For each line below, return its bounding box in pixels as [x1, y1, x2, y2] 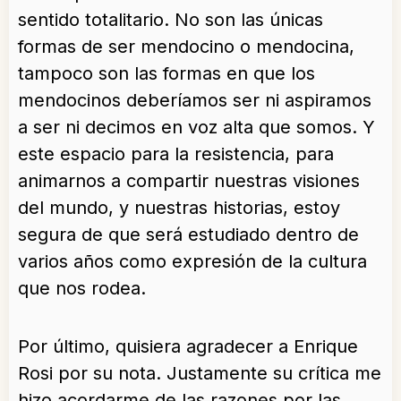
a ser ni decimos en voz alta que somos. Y [18, 116, 375, 138]
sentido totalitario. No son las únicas [18, 9, 323, 30]
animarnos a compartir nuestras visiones [18, 170, 360, 192]
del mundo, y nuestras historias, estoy [18, 197, 340, 218]
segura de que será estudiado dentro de [18, 224, 359, 245]
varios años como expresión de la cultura [18, 251, 367, 272]
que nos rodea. [18, 277, 146, 299]
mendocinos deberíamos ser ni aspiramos [18, 90, 371, 111]
